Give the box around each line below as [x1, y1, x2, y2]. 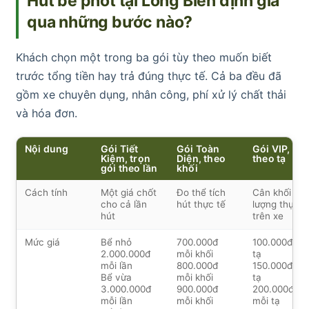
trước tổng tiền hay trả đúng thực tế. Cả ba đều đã [16, 68, 281, 83]
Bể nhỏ [101, 236, 132, 248]
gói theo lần [101, 161, 158, 174]
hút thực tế [177, 198, 226, 210]
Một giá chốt [101, 186, 157, 198]
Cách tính [25, 186, 68, 198]
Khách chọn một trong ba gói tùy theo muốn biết [16, 50, 272, 64]
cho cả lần [101, 198, 147, 210]
